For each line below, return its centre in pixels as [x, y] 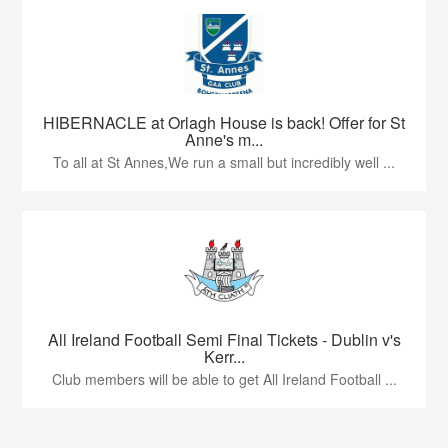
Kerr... [224, 356]
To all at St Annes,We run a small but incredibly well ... [224, 162]
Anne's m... [224, 139]
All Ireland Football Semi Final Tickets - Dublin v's [224, 339]
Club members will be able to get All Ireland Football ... [224, 379]
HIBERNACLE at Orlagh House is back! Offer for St [224, 122]
